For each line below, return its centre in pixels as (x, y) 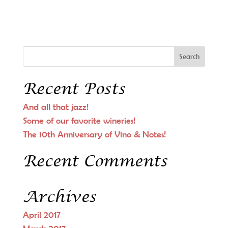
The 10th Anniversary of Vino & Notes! (94, 134)
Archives (59, 197)
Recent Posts (74, 89)
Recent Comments (95, 161)
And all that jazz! (55, 107)
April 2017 (41, 215)
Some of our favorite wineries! (79, 120)
